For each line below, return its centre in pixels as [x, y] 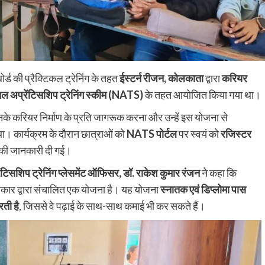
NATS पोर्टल [152, 134]
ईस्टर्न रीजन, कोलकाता [161, 78]
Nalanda [95, 243]
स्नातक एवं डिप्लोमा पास [203, 190]
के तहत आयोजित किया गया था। [202, 95]
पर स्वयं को [199, 134]
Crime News [138, 243]
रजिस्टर [236, 134]
